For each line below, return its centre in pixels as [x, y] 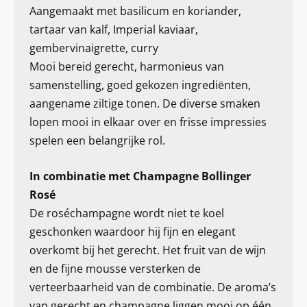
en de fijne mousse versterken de [115, 269]
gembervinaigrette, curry [94, 48]
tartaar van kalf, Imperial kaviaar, [113, 29]
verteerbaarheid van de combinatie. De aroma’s [152, 287]
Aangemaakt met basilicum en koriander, [135, 11]
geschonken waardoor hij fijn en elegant [132, 232]
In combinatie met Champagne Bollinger [140, 176]
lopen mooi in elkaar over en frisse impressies [148, 122]
